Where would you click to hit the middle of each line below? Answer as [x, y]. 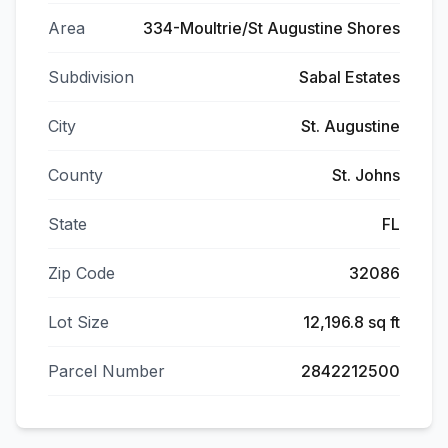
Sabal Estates [349, 77]
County [75, 175]
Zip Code [81, 273]
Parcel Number [106, 371]
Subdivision [91, 77]
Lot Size [78, 322]
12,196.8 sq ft [351, 322]
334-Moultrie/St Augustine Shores [271, 28]
